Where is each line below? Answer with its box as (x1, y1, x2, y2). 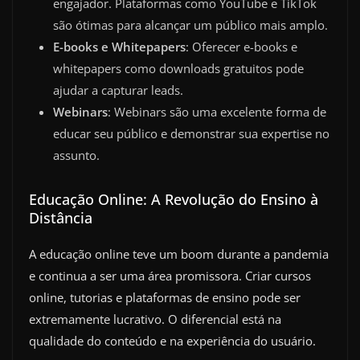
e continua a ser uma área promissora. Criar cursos (29, 267, 311, 284)
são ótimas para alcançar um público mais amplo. (53, 16, 328, 33)
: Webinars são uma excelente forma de (108, 103, 326, 120)
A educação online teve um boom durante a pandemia (29, 245, 329, 262)
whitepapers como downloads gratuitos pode (53, 59, 304, 76)
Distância (29, 207, 92, 227)
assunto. (53, 146, 100, 163)
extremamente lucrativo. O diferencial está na (29, 310, 281, 327)
